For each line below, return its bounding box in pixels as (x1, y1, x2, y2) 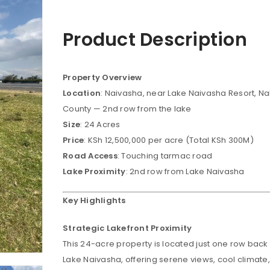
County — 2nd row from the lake (63, 103, 192, 115)
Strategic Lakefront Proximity (63, 222, 192, 234)
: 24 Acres (80, 119, 121, 130)
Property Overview (63, 72, 142, 83)
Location (63, 87, 101, 99)
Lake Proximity (63, 166, 126, 177)
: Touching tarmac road (117, 150, 213, 162)
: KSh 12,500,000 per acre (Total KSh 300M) (84, 134, 254, 146)
